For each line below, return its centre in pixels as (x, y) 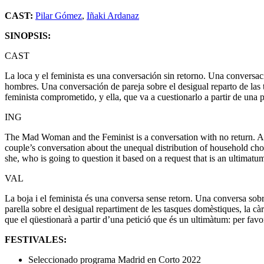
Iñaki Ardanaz (113, 15)
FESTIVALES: (36, 239)
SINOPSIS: (28, 35)
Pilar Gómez (59, 15)
